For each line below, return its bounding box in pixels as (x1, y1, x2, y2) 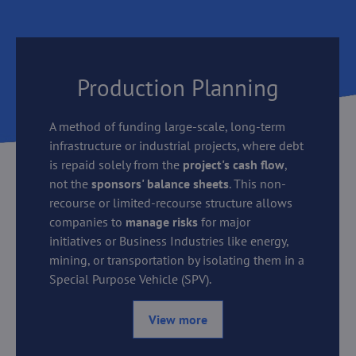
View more (148, 311, 207, 327)
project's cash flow (183, 156, 285, 172)
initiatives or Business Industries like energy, (49, 232, 289, 249)
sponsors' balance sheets (91, 175, 230, 192)
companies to (49, 213, 126, 230)
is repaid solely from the (49, 156, 184, 172)
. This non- (229, 175, 287, 192)
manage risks (126, 213, 199, 230)
